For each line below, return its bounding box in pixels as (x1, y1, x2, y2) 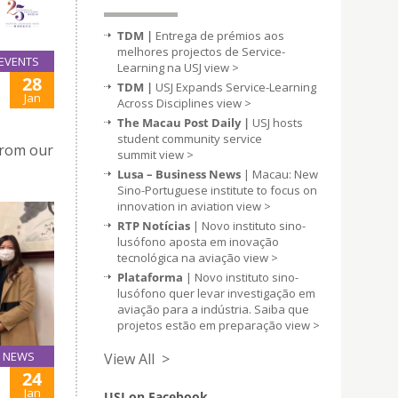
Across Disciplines (117, 95, 217, 111)
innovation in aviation (117, 198, 236, 214)
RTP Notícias (117, 218, 193, 234)
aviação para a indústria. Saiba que (117, 301, 309, 317)
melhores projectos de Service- (117, 44, 285, 60)
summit (117, 147, 159, 163)
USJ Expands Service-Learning (155, 79, 316, 95)
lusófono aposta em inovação (117, 234, 279, 250)
